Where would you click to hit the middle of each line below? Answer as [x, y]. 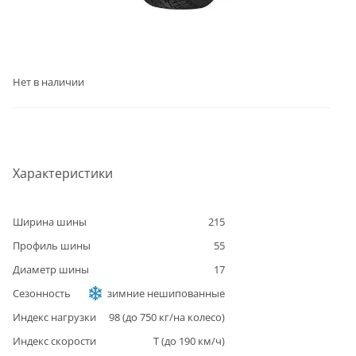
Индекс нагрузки [54, 317]
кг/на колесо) [191, 317]
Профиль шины [52, 245]
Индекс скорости [54, 341]
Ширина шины [50, 221]
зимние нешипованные [166, 293]
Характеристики [63, 173]
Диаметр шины [51, 269]
